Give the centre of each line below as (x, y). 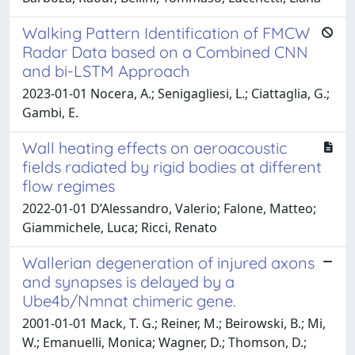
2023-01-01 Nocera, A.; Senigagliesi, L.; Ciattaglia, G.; (176, 93)
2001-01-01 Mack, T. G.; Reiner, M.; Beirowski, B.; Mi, (174, 323)
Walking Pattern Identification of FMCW (166, 32)
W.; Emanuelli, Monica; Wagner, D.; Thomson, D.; (164, 342)
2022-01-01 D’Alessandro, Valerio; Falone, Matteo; (169, 208)
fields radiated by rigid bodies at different (172, 166)
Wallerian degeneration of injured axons (168, 262)
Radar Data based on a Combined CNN (165, 52)
